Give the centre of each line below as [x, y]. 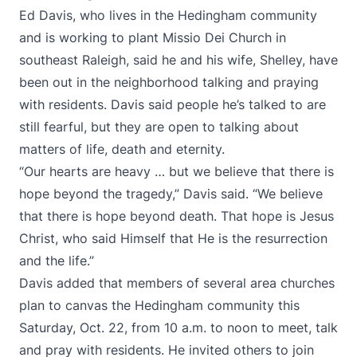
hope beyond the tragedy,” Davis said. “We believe [171, 194]
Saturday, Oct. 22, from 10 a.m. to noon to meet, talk [178, 328]
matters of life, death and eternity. [122, 149]
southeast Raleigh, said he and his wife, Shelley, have [178, 60]
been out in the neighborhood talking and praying [169, 82]
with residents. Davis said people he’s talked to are [173, 104]
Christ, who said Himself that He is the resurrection [173, 238]
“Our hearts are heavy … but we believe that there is [177, 171]
